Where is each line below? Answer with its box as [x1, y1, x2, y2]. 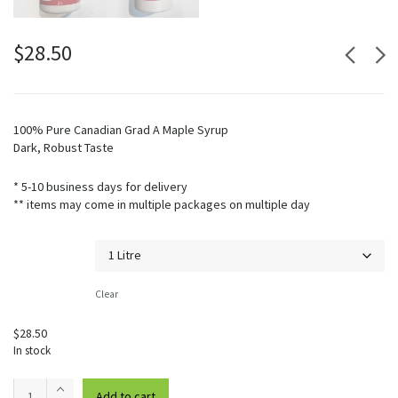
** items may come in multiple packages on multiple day [13, 195, 310, 212]
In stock [13, 342, 51, 358]
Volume [19, 243, 52, 255]
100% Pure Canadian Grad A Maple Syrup [13, 121, 228, 138]
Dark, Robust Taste [13, 139, 114, 155]
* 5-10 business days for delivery [13, 178, 187, 195]
